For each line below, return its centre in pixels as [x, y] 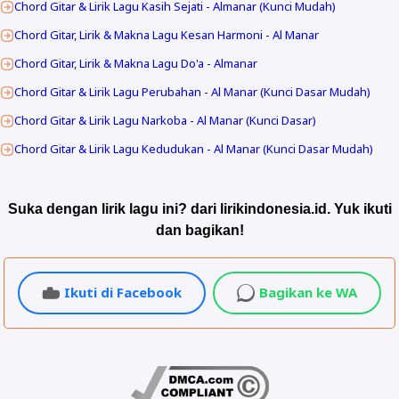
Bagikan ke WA [308, 293]
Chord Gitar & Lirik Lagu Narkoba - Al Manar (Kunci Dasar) [166, 120]
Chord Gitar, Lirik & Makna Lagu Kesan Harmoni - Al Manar [167, 34]
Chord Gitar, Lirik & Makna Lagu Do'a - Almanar [136, 63]
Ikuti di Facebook [123, 293]
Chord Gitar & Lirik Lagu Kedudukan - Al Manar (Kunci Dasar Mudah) [194, 148]
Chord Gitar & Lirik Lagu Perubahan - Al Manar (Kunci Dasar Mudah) [193, 91]
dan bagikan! [199, 230]
